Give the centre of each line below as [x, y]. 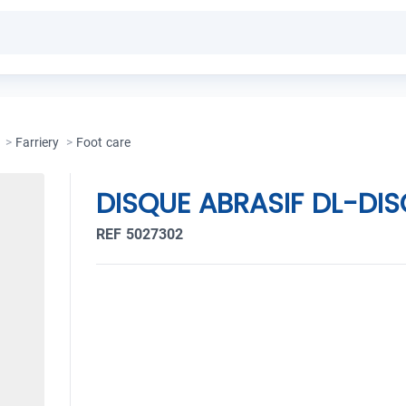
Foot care [103, 142]
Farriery [37, 142]
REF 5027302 [140, 234]
